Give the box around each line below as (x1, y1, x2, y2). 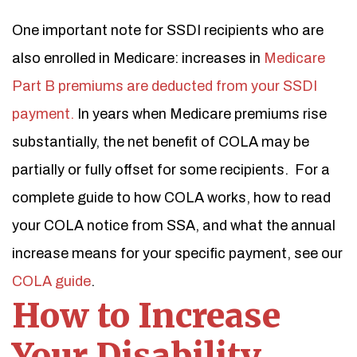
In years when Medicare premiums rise (74, 106, 327, 122)
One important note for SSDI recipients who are (12, 22, 324, 38)
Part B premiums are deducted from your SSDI (12, 78, 317, 94)
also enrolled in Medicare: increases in (12, 50, 264, 66)
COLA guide (12, 273, 91, 289)
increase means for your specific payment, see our (12, 245, 343, 261)
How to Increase (12, 295, 280, 336)
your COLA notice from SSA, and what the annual (12, 218, 335, 233)
